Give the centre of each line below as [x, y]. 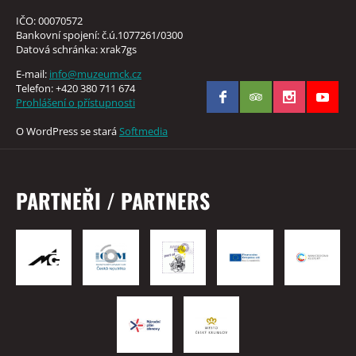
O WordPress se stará [68, 132]
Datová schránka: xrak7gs [76, 50]
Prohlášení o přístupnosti [75, 103]
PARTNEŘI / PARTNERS [113, 200]
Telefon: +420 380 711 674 [75, 89]
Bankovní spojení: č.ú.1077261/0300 [99, 35]
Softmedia [143, 132]
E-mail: [33, 74]
